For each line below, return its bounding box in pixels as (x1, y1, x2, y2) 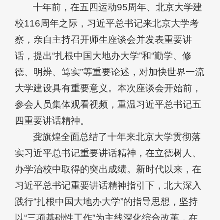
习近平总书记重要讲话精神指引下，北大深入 (15, 180, 201, 191)
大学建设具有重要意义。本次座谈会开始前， (15, 83, 201, 94)
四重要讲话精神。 (15, 115, 89, 126)
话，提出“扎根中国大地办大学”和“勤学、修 (15, 51, 192, 61)
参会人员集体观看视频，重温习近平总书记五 (15, 99, 201, 110)
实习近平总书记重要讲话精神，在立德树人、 (15, 148, 201, 159)
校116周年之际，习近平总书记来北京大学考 (15, 18, 199, 29)
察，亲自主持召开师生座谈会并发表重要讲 (15, 34, 192, 45)
